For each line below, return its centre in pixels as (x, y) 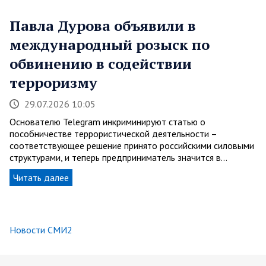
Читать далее (41, 178)
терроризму (53, 83)
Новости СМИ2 (41, 230)
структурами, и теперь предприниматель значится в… (118, 158)
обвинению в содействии (101, 64)
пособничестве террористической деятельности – (113, 134)
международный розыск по (110, 45)
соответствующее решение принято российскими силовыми (132, 146)
